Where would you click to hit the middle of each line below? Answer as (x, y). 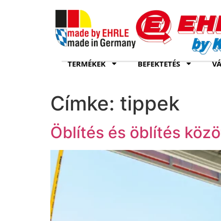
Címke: (85, 103)
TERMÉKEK (87, 63)
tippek (150, 103)
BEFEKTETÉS (159, 63)
